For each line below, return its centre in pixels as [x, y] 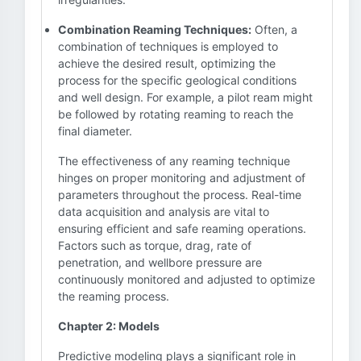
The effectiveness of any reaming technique [174, 161]
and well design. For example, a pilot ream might [185, 97]
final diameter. [95, 131]
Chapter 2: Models [109, 326]
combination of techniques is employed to [168, 46]
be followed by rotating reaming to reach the [176, 114]
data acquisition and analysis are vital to [164, 212]
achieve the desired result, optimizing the [167, 63]
